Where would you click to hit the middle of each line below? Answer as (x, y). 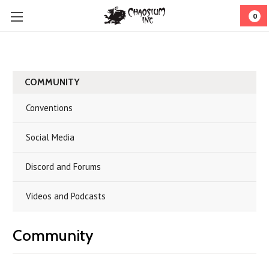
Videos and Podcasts (66, 196)
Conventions (49, 108)
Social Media (50, 137)
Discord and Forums (63, 167)
